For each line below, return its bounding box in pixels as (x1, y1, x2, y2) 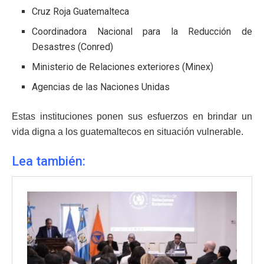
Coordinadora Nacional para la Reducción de (32, 25, 252, 37)
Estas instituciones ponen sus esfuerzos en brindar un (12, 111, 252, 121)
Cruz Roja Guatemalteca (32, 5, 130, 17)
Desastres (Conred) (32, 41, 114, 52)
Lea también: (12, 153, 88, 169)
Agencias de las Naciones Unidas (32, 81, 170, 93)
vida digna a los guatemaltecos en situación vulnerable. (12, 126, 243, 137)
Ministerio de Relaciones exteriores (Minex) (32, 61, 214, 72)
